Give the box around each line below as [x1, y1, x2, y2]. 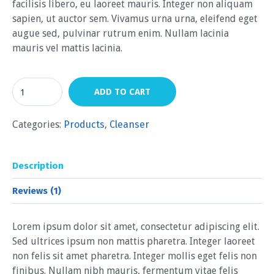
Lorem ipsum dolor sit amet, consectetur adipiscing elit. [12, 221, 259, 233]
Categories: [12, 119, 64, 131]
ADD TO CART [94, 87, 150, 97]
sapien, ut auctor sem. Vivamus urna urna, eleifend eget [12, 13, 257, 25]
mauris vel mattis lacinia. [12, 42, 122, 54]
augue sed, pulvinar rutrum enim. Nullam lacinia [12, 28, 229, 40]
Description [12, 160, 64, 172]
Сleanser [109, 119, 149, 131]
